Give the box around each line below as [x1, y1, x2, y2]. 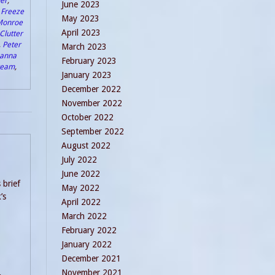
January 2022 [61, 239, 112, 249]
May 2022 [61, 183, 99, 193]
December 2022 [61, 84, 121, 94]
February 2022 [61, 225, 117, 235]
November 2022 [61, 98, 122, 108]
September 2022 [61, 126, 124, 136]
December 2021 [61, 254, 121, 263]
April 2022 [61, 197, 101, 207]
